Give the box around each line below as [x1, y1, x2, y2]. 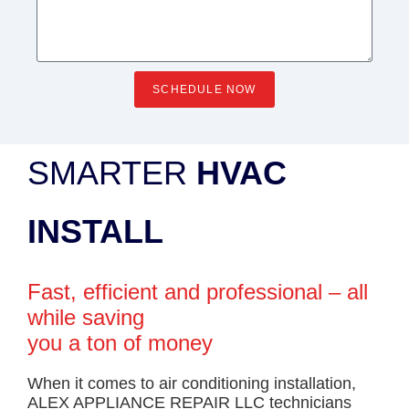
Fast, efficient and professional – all [27, 279, 368, 304]
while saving [27, 305, 144, 330]
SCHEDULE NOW [152, 83, 257, 96]
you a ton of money [27, 330, 213, 355]
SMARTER [27, 154, 196, 192]
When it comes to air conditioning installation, [27, 374, 356, 393]
